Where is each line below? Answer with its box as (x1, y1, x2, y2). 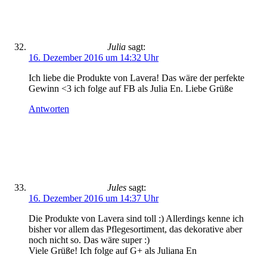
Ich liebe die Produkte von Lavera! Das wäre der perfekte (29, 73, 244, 83)
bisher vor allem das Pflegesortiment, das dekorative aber (29, 224, 242, 234)
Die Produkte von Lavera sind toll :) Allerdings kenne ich (29, 213, 244, 223)
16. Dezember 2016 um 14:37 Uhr (29, 193, 159, 203)
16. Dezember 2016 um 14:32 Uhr (29, 52, 159, 63)
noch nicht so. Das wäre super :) (29, 235, 150, 245)
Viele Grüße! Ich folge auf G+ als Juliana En (29, 246, 197, 256)
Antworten (29, 104, 69, 114)
